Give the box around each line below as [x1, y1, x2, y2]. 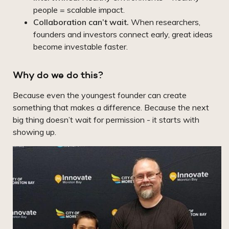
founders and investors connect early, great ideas [33, 29, 213, 40]
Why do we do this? [13, 68, 103, 81]
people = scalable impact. [33, 5, 125, 15]
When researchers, [129, 17, 200, 28]
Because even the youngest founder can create [13, 90, 187, 101]
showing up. [13, 127, 56, 138]
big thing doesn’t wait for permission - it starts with [13, 114, 199, 125]
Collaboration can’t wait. [33, 17, 129, 28]
